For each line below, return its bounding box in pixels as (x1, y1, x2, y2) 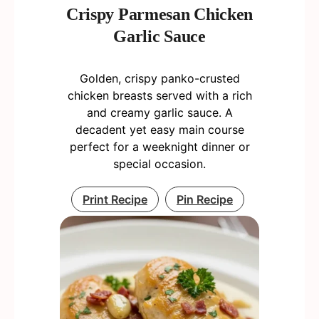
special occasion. (113, 157, 206, 171)
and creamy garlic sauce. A (86, 105, 233, 120)
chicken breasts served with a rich (67, 88, 252, 103)
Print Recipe (83, 192, 147, 206)
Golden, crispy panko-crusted (79, 71, 240, 85)
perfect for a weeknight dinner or (69, 140, 250, 154)
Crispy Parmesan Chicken (66, 5, 253, 23)
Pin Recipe (177, 192, 233, 206)
